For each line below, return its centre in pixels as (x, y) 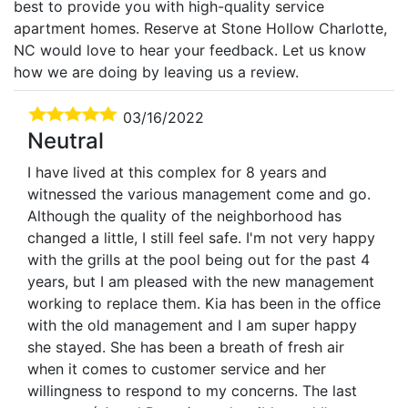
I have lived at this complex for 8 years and (177, 172)
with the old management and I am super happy (192, 325)
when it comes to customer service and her (177, 368)
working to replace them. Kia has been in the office (204, 303)
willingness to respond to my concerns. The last (192, 390)
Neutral (66, 140)
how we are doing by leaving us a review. (156, 71)
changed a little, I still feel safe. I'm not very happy (201, 237)
